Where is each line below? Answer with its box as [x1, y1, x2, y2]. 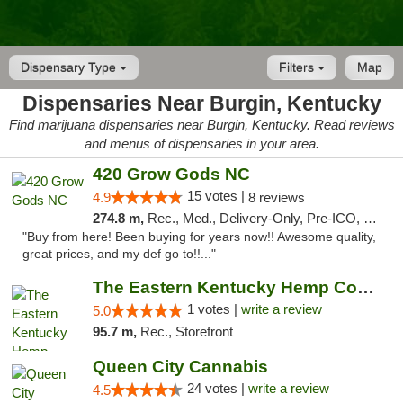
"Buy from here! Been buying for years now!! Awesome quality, [22, 230, 376, 244]
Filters [279, 60, 318, 75]
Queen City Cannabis [92, 357, 268, 376]
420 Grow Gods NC [92, 165, 250, 184]
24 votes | [186, 381, 248, 396]
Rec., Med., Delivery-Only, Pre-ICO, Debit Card [147, 210, 363, 226]
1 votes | [186, 301, 241, 317]
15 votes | [186, 188, 248, 203]
